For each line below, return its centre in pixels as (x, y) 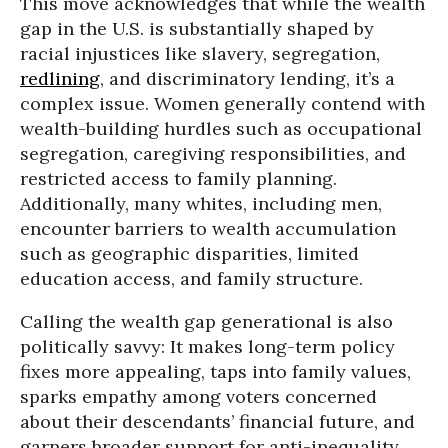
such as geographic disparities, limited (189, 253)
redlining (60, 78)
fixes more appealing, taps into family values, (215, 371)
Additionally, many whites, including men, (201, 203)
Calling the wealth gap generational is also (206, 321)
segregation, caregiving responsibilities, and (213, 153)
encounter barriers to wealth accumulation (208, 228)
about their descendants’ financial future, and (217, 421)
